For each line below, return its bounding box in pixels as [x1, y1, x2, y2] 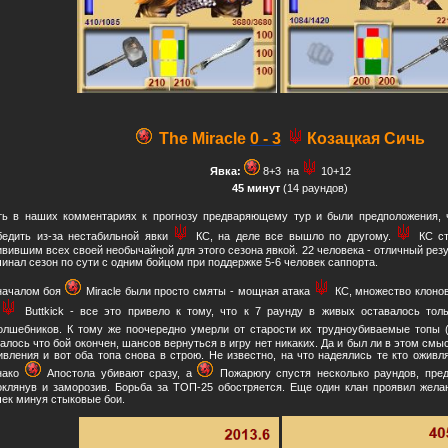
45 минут [228, 181, 280, 194]
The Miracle [155, 130, 250, 148]
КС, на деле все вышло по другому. [195, 230, 397, 243]
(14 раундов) [279, 181, 348, 194]
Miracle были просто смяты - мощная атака [85, 285, 314, 298]
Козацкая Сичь [307, 130, 425, 148]
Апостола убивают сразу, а [47, 367, 197, 380]
